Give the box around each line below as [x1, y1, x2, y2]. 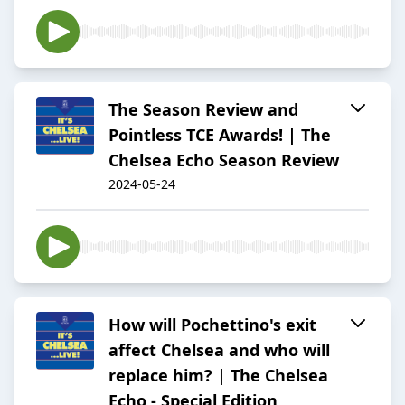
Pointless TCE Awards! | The [108, 124, 331, 146]
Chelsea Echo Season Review [108, 149, 339, 172]
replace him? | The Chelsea [108, 364, 328, 387]
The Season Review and [108, 99, 298, 121]
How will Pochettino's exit [108, 314, 316, 336]
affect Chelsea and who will [108, 339, 330, 362]
